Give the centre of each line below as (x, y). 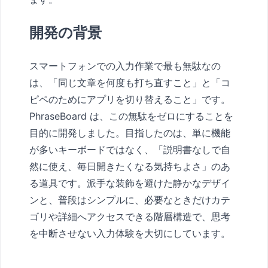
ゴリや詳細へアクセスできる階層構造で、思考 (130, 217)
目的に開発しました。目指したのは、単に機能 (130, 133)
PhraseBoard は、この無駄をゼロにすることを (131, 116)
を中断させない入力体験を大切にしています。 (130, 234)
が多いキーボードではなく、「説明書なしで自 (130, 150)
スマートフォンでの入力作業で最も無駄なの (125, 66)
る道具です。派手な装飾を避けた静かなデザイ (130, 183)
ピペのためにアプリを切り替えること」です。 (130, 100)
